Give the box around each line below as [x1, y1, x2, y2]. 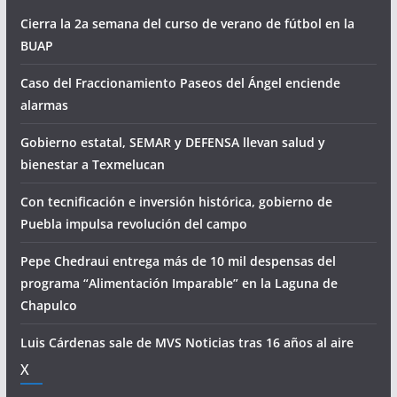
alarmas [19, 96, 68, 113]
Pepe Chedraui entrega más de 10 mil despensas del [19, 252, 336, 269]
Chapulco [19, 296, 77, 314]
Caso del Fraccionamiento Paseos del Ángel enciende [19, 74, 340, 91]
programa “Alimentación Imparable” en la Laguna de [19, 274, 338, 292]
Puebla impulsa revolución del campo [19, 214, 247, 232]
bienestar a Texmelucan [19, 155, 165, 173]
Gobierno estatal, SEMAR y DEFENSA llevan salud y [19, 133, 325, 151]
